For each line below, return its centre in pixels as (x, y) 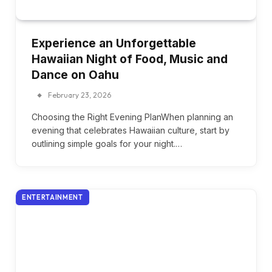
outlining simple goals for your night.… (107, 143)
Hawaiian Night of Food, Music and (130, 59)
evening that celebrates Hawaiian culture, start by (131, 130)
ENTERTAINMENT (53, 197)
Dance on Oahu (75, 75)
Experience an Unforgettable (114, 43)
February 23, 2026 (80, 95)
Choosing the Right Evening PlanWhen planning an (132, 117)
